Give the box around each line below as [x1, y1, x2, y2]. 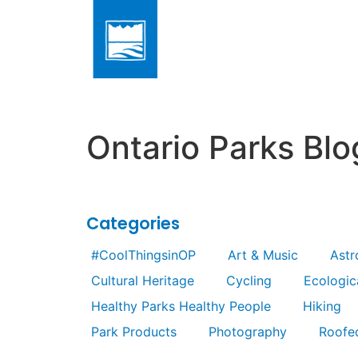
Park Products [91, 324, 177, 340]
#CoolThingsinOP [91, 247, 197, 264]
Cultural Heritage [91, 272, 195, 289]
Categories [86, 212, 180, 236]
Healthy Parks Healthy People [91, 298, 272, 315]
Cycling [226, 272, 272, 289]
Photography [209, 324, 288, 340]
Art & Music [228, 247, 299, 264]
